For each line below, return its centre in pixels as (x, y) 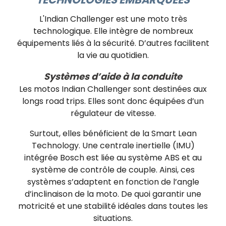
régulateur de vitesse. (113, 113)
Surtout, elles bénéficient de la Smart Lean (113, 133)
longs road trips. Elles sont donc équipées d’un (113, 101)
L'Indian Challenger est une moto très (113, 19)
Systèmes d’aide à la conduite (113, 76)
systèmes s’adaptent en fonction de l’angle (113, 182)
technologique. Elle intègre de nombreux (113, 31)
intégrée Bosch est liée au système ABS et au (113, 157)
